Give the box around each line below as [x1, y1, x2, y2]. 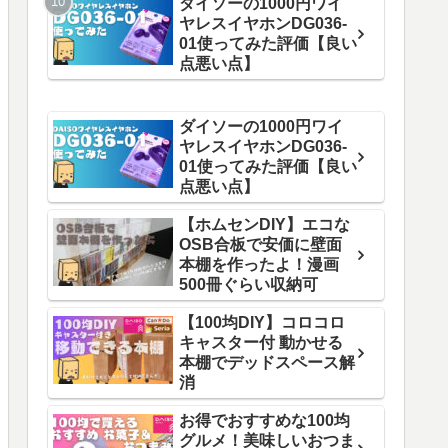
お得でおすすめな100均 [179, 412, 350, 430]
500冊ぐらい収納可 [179, 276, 318, 294]
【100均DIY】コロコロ [179, 314, 345, 332]
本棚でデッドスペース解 [179, 354, 355, 372]
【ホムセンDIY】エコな [179, 216, 350, 234]
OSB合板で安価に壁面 [179, 236, 342, 254]
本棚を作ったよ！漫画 [179, 256, 339, 274]
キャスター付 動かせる [179, 334, 343, 352]
